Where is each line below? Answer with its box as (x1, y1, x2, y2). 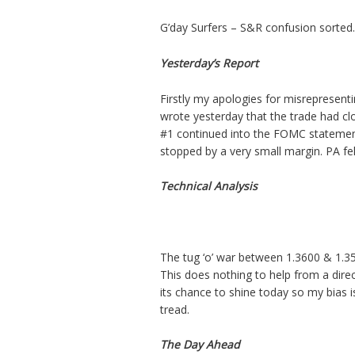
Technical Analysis (160, 178, 258, 194)
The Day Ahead (160, 337, 240, 353)
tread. (160, 301, 189, 317)
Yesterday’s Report (160, 55, 258, 71)
